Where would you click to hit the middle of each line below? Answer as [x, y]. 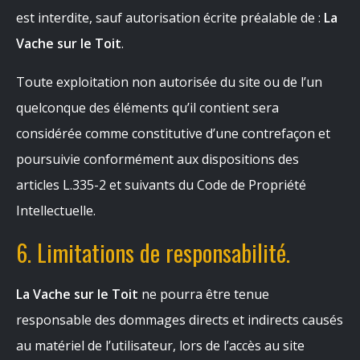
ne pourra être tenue [204, 294]
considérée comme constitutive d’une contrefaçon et [173, 133]
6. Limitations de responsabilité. [153, 252]
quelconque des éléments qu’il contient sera [147, 108]
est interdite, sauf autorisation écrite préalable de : [170, 18]
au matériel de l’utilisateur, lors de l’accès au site [160, 346]
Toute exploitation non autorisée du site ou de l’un [169, 82]
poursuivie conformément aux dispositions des [157, 159]
